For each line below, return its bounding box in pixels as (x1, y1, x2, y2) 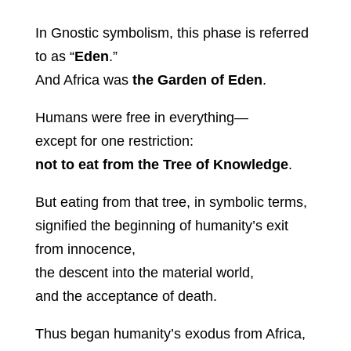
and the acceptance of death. (34, 288, 217, 305)
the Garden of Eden (132, 72, 262, 89)
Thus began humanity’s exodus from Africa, (34, 326, 306, 342)
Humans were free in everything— (34, 110, 248, 126)
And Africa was (34, 72, 132, 89)
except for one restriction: (34, 133, 194, 150)
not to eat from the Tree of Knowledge (34, 157, 288, 173)
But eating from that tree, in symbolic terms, (34, 194, 307, 211)
